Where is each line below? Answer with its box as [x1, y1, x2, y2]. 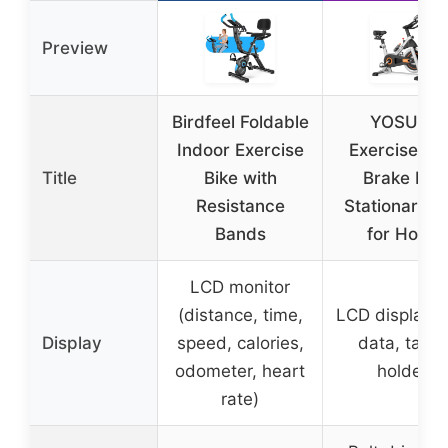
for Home [367, 223, 443, 244]
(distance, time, [177, 304, 303, 325]
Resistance [195, 195, 285, 216]
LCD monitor [190, 276, 290, 297]
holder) [376, 360, 434, 381]
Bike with [203, 167, 277, 188]
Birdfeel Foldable [171, 111, 309, 132]
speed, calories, [176, 332, 304, 353]
